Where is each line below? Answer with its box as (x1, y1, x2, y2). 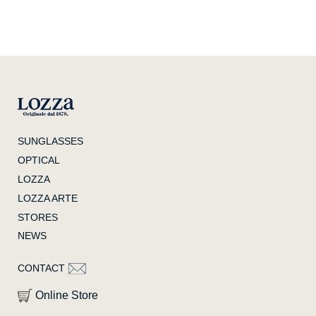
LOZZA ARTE (18, 192, 78, 204)
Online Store (35, 289, 98, 302)
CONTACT (18, 262, 65, 274)
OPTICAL (18, 154, 60, 166)
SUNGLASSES (18, 135, 83, 147)
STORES (18, 211, 58, 223)
